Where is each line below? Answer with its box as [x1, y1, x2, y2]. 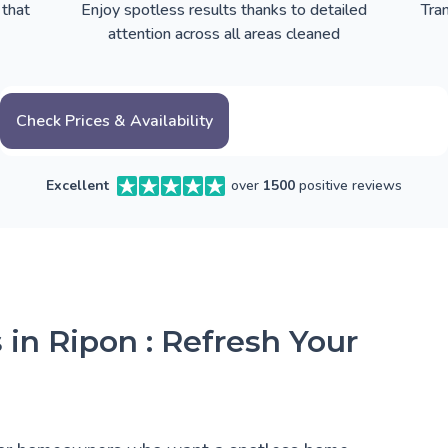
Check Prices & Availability [16, 110, 213, 133]
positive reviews [295, 176, 402, 196]
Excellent [46, 176, 109, 196]
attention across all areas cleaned [108, 23, 340, 46]
